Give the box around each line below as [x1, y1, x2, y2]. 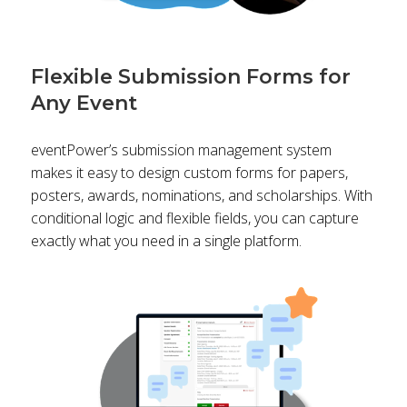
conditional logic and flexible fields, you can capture [30, 208, 359, 229]
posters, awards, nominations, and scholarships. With [30, 185, 372, 206]
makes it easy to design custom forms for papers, [30, 163, 348, 184]
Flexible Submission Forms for [30, 65, 351, 90]
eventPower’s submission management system [30, 140, 332, 161]
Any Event [30, 91, 137, 116]
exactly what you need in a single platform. [30, 231, 302, 252]
